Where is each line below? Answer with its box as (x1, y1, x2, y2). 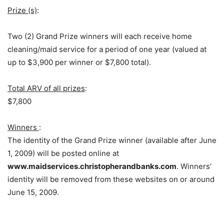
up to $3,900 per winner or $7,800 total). (7, 57, 151, 67)
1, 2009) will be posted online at (7, 148, 119, 158)
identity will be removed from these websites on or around (7, 174, 214, 184)
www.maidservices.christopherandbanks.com (7, 161, 176, 171)
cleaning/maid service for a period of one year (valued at (7, 44, 206, 54)
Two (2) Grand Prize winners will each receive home (7, 31, 192, 41)
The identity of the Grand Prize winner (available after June (7, 135, 216, 145)
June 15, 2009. (7, 187, 59, 197)
